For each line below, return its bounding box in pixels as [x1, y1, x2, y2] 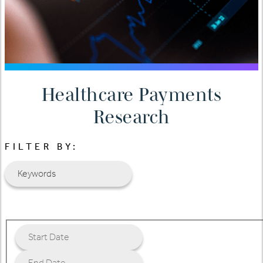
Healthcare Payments [41, 83, 222, 104]
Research [93, 106, 170, 127]
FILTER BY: [5, 141, 79, 153]
